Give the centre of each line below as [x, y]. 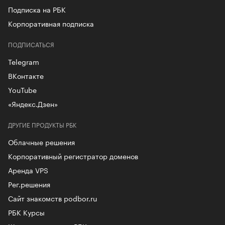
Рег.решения [29, 184]
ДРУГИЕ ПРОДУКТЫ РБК [42, 125]
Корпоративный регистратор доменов [73, 156]
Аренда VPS [28, 170]
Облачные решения [41, 142]
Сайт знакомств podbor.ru [52, 198]
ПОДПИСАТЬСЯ [31, 44]
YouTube [22, 90]
